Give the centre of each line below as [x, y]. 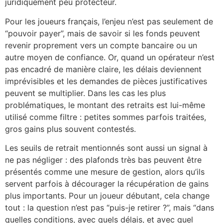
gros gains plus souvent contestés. [70, 129]
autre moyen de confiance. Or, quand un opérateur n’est [110, 57]
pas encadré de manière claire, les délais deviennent [103, 69]
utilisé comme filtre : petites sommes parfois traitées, [106, 117]
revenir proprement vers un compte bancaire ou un [101, 45]
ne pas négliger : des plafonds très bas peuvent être [103, 160]
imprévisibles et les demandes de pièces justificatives [106, 81]
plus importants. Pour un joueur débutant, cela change [107, 195]
